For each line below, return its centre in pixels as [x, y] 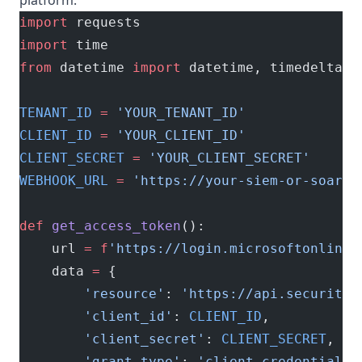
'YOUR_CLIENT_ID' [177, 135]
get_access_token [112, 226]
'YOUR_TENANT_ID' [177, 113]
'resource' [92, 294]
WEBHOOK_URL [64, 181]
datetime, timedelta [262, 67]
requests [104, 22]
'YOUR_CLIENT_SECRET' [225, 158]
